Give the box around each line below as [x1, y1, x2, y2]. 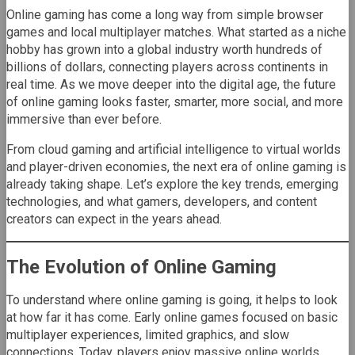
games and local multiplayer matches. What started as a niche [6, 25, 346, 40]
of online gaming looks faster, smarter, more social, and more [6, 94, 343, 110]
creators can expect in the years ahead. [6, 212, 222, 227]
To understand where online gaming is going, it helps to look [6, 292, 338, 308]
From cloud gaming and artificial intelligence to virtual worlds [6, 142, 341, 158]
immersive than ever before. [6, 112, 162, 128]
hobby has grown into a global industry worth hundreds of [6, 42, 323, 58]
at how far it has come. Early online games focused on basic [6, 310, 338, 326]
